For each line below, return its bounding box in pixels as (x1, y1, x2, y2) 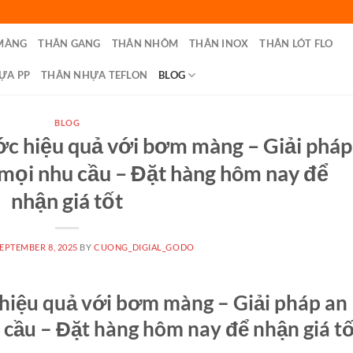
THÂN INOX (189, 37, 249, 50)
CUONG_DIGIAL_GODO (94, 241, 195, 252)
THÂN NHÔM (111, 37, 179, 50)
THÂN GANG (38, 37, 101, 50)
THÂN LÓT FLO (259, 37, 333, 50)
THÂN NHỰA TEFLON (41, 69, 148, 81)
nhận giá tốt (11, 187, 124, 214)
